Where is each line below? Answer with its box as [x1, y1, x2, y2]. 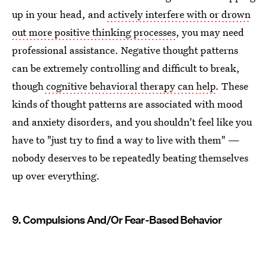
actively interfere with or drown [105, 7, 251, 21]
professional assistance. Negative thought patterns [12, 42, 238, 57]
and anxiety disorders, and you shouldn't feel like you [12, 114, 252, 129]
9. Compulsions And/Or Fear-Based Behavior [12, 213, 222, 226]
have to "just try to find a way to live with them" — [12, 132, 240, 147]
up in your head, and [12, 7, 105, 21]
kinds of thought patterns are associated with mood [12, 96, 243, 111]
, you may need [176, 25, 244, 39]
